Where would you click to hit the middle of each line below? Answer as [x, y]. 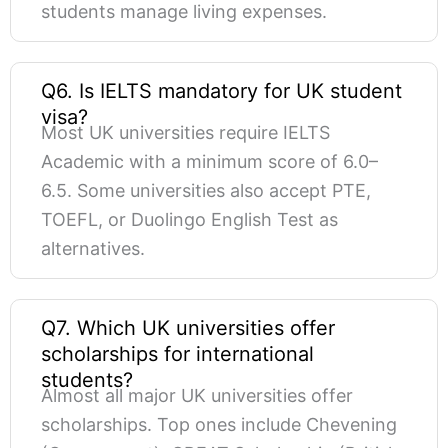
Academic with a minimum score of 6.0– [209, 162]
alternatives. [93, 249]
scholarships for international [177, 354]
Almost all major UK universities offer [197, 396]
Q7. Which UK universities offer [188, 328]
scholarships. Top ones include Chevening [219, 425]
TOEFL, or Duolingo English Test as [189, 220]
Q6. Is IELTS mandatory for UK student [221, 91]
